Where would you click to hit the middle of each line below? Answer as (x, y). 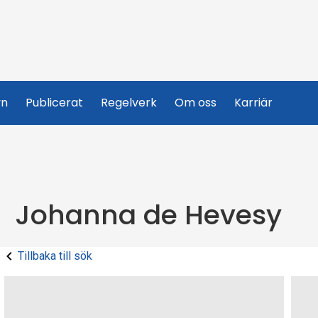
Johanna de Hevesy (148, 215)
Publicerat (54, 103)
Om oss (196, 103)
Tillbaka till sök (55, 256)
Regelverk (129, 103)
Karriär (253, 103)
